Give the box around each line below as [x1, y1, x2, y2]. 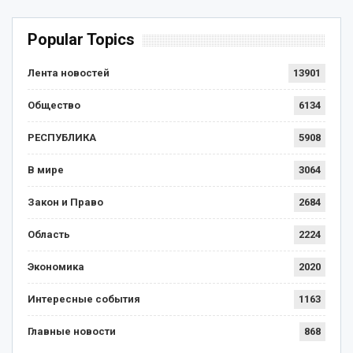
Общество [28, 99, 80, 112]
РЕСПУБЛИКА [28, 132, 96, 144]
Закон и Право [28, 196, 103, 209]
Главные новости [28, 325, 116, 338]
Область [28, 229, 70, 241]
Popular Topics [28, 30, 135, 50]
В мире [28, 164, 64, 176]
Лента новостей [28, 67, 110, 80]
